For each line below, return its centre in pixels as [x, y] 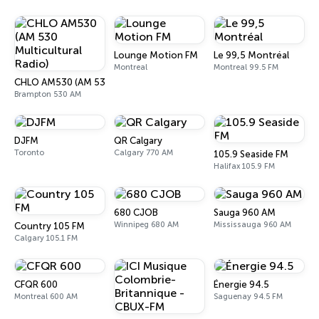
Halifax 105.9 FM [244, 166]
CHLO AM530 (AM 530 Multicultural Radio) [107, 82]
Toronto [29, 153]
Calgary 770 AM [143, 153]
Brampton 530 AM [48, 94]
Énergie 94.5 [241, 284]
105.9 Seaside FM [251, 154]
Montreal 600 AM [46, 297]
